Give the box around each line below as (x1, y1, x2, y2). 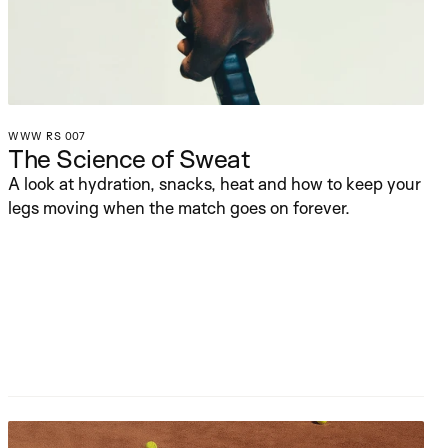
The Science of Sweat (8, 142, 251, 174)
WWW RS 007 (8, 129, 85, 143)
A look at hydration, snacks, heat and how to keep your (8, 173, 421, 194)
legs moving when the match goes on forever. (8, 197, 350, 218)
